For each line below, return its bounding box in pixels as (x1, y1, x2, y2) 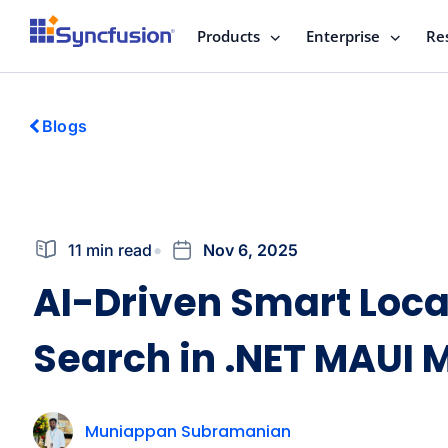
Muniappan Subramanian (85, 419, 291, 443)
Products (197, 26, 260, 46)
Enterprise (306, 26, 380, 46)
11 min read (68, 239, 152, 260)
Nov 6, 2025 (203, 239, 298, 260)
